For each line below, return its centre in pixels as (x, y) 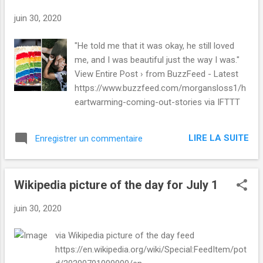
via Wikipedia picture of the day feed (125, 236)
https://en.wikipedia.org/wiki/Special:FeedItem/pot (151, 250)
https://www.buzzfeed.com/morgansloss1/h (161, 88)
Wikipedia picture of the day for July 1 (116, 185)
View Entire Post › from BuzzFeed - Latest (157, 74)
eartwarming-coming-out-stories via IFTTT (158, 102)
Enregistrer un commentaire (89, 138)
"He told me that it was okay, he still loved (155, 45)
